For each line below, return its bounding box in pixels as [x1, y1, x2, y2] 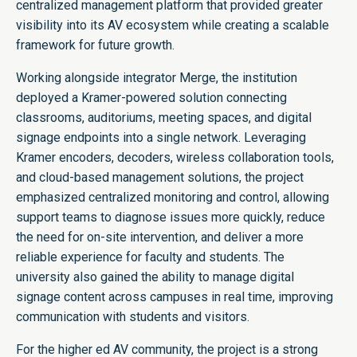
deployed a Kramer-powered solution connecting [16, 90, 287, 106]
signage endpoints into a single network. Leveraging [16, 130, 306, 146]
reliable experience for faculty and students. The [16, 249, 284, 265]
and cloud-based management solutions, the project [16, 170, 304, 186]
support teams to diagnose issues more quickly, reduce [16, 210, 325, 226]
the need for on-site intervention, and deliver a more [16, 229, 304, 245]
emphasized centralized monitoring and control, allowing [16, 190, 329, 206]
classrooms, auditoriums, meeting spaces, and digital [16, 110, 312, 126]
